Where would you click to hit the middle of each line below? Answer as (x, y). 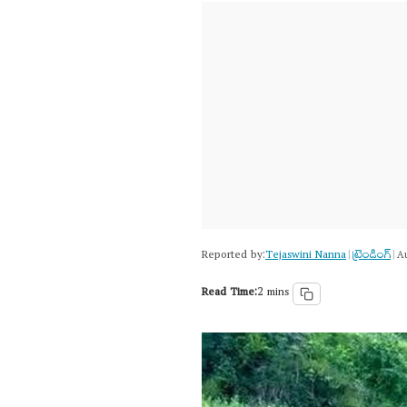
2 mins (273, 293)
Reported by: (233, 257)
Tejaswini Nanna (306, 257)
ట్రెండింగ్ (372, 257)
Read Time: (229, 293)
